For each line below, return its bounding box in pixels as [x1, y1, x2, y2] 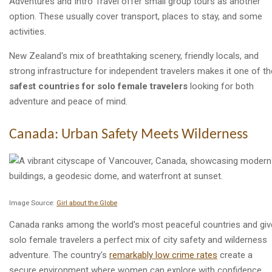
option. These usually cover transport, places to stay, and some [9, 10, 262, 22]
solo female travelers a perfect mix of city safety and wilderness [9, 234, 267, 245]
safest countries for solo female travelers [9, 80, 188, 92]
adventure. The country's [9, 249, 109, 260]
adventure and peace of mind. [9, 95, 127, 107]
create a [217, 249, 253, 260]
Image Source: [9, 199, 56, 207]
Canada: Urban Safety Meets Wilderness [9, 127, 248, 142]
